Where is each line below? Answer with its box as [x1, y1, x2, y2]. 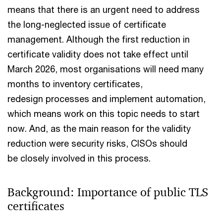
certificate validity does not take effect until [7, 49, 188, 59]
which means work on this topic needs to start [7, 108, 200, 119]
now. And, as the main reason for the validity [7, 123, 191, 134]
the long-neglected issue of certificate [7, 19, 166, 30]
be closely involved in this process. [7, 153, 151, 164]
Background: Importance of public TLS [7, 185, 208, 200]
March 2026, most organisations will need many [7, 63, 204, 74]
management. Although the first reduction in [7, 34, 190, 45]
